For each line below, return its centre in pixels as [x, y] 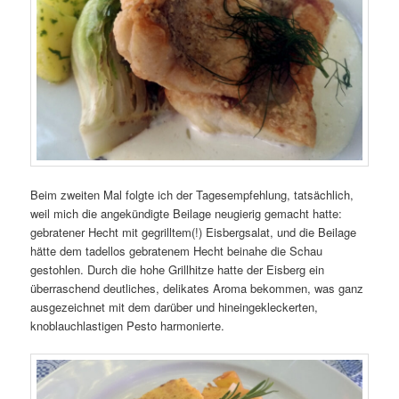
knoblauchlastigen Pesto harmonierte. [128, 326]
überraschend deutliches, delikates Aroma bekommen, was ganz [197, 289]
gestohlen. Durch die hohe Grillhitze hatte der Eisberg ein [178, 270]
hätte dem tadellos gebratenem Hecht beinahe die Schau [177, 251]
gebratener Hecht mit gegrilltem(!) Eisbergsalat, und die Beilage [194, 232]
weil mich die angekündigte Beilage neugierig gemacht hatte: [187, 214]
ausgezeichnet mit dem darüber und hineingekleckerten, [175, 307]
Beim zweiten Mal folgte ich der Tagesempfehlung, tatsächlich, [192, 195]
